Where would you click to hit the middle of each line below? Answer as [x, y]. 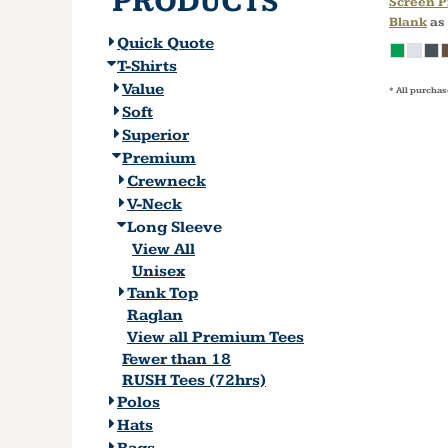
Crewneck [166, 181]
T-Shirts [147, 66]
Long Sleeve [174, 227]
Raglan [155, 316]
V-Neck [154, 204]
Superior [155, 135]
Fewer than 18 [176, 359]
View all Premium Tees [215, 338]
